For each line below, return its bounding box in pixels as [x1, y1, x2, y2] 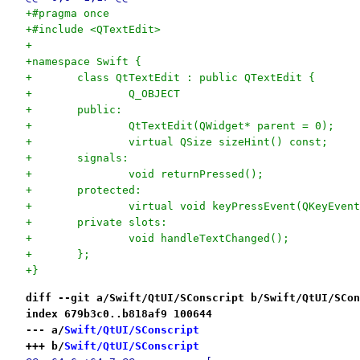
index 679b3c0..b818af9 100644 [25, 307, 212, 320]
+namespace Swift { [25, 55, 141, 68]
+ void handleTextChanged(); [128, 232, 289, 245]
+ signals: [76, 152, 129, 165]
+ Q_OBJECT [128, 88, 180, 100]
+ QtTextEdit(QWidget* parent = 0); [128, 120, 334, 133]
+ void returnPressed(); [128, 168, 264, 181]
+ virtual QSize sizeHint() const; [128, 136, 328, 149]
